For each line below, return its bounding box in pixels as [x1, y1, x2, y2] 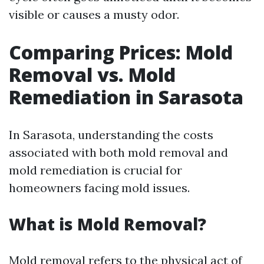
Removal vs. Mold [9, 62, 176, 87]
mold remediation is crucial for [9, 163, 182, 177]
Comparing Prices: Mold [9, 39, 233, 65]
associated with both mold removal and [9, 145, 228, 160]
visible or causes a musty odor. [9, 7, 179, 22]
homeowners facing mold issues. [9, 180, 190, 195]
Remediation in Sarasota [9, 84, 243, 110]
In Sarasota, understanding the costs [9, 127, 213, 142]
